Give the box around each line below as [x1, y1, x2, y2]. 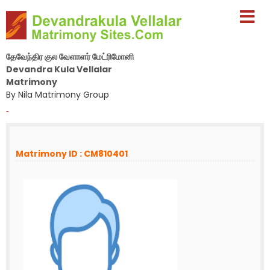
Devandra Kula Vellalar [6, 63, 112, 75]
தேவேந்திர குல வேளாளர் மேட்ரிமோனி [6, 51, 134, 63]
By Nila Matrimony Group [6, 89, 109, 101]
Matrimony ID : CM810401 [16, 148, 128, 160]
